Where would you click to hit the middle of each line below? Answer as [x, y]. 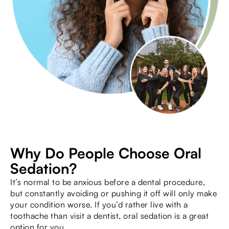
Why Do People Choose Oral [106, 153]
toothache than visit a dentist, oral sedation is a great [109, 216]
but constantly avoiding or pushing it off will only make [113, 193]
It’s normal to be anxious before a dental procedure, [108, 182]
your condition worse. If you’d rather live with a [99, 205]
